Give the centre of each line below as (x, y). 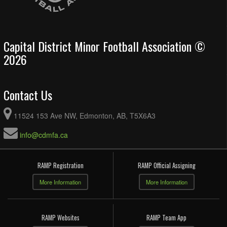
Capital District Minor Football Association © (104, 46)
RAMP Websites (60, 217)
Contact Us (28, 94)
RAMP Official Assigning (166, 165)
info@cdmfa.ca (44, 135)
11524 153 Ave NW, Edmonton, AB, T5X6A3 (85, 115)
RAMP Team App (166, 217)
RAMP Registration (60, 165)
